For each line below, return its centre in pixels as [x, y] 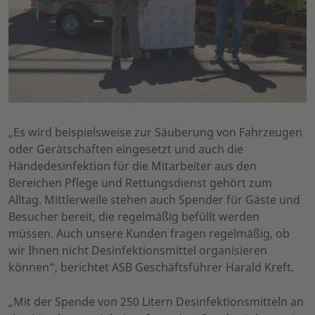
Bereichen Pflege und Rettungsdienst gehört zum [140, 183]
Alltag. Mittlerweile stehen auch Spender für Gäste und [154, 200]
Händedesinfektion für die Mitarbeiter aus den [133, 166]
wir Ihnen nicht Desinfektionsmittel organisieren [138, 251]
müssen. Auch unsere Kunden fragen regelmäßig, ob [149, 234]
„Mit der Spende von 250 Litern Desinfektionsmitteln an [156, 302]
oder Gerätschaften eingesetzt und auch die [126, 149]
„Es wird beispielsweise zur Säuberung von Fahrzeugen [155, 133]
